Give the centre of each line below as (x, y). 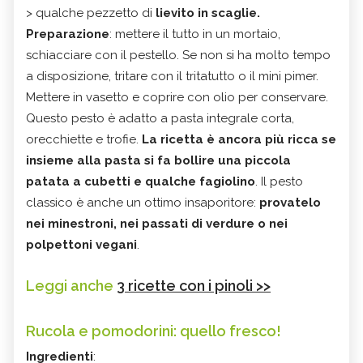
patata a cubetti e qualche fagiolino (141, 181)
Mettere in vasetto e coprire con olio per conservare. (177, 97)
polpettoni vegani (81, 244)
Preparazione (68, 34)
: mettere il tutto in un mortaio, (195, 34)
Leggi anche (71, 285)
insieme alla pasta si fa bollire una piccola (158, 160)
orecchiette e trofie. (82, 139)
